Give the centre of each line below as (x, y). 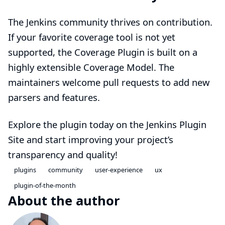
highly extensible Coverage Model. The (91, 67)
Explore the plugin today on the (77, 125)
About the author (66, 200)
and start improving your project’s (99, 140)
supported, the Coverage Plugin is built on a (103, 52)
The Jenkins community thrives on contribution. (110, 22)
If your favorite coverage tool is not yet (92, 37)
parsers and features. (54, 97)
